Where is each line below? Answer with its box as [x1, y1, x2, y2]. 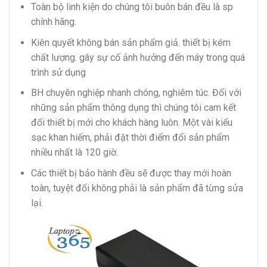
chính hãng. [30, 16, 76, 28]
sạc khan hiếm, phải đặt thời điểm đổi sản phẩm [30, 132, 229, 144]
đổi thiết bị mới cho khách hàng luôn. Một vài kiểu [30, 117, 232, 129]
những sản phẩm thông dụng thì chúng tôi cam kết [30, 102, 236, 114]
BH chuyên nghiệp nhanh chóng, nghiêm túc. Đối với [30, 87, 241, 99]
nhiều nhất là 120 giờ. [30, 147, 118, 159]
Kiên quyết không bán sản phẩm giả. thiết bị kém [30, 36, 231, 48]
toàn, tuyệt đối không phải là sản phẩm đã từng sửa [30, 182, 243, 194]
